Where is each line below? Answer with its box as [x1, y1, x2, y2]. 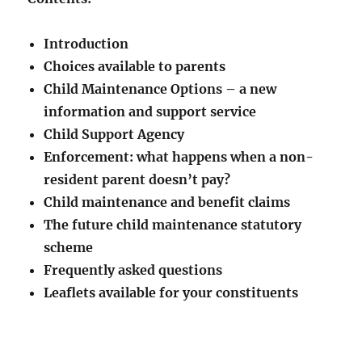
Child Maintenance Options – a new [44, 81, 277, 98]
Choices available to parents [44, 58, 226, 75]
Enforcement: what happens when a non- [44, 149, 314, 166]
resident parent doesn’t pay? [44, 171, 231, 188]
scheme [44, 239, 94, 256]
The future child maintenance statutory [44, 217, 302, 234]
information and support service [44, 103, 257, 120]
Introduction [44, 36, 129, 53]
